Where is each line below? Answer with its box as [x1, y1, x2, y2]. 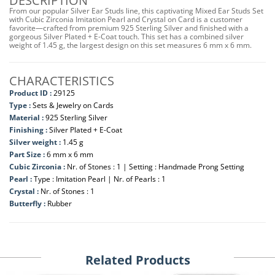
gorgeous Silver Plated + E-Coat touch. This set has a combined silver [9, 31, 244, 42]
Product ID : [9, 88, 52, 98]
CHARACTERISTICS [9, 72, 114, 89]
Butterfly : [9, 198, 47, 209]
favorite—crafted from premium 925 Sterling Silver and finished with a [9, 23, 249, 33]
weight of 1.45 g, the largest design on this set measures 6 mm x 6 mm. [9, 40, 252, 50]
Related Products [85, 252, 190, 268]
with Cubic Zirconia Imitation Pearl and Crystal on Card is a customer [9, 14, 242, 25]
